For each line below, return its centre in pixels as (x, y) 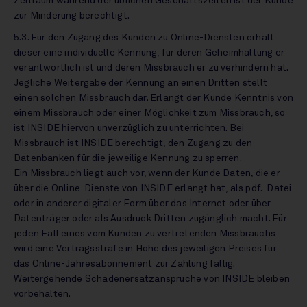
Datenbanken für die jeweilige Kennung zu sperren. (128, 158)
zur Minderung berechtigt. (73, 16)
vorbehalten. (44, 294)
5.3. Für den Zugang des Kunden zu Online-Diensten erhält (144, 38)
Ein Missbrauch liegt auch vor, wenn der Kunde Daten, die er (147, 173)
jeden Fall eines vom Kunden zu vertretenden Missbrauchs (145, 234)
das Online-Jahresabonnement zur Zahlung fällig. (124, 264)
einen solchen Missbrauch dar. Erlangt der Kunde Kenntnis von (154, 98)
